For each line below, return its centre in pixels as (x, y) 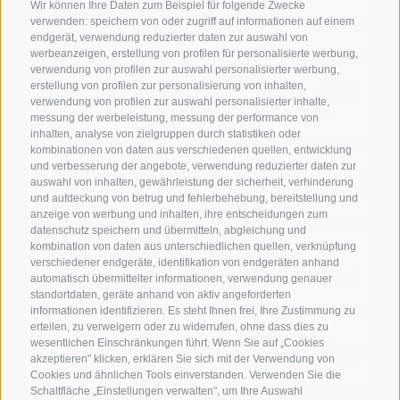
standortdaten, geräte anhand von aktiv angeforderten (161, 295)
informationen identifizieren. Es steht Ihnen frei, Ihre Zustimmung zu (193, 311)
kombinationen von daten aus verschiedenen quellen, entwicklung (191, 150)
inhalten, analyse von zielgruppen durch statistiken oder (166, 134)
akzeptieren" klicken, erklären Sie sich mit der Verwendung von (183, 359)
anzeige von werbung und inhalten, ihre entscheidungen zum (179, 215)
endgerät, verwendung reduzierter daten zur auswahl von (169, 38)
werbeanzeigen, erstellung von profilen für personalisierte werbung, (194, 54)
